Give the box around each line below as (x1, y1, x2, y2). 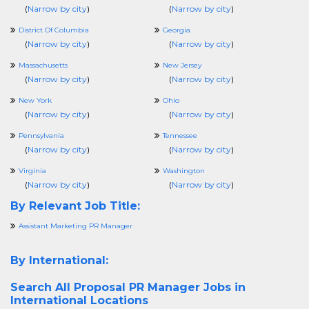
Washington (163, 166, 205, 175)
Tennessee (163, 131, 197, 140)
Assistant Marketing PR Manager (19, 221, 132, 230)
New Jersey (163, 61, 201, 70)
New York (19, 96, 52, 105)
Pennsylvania (19, 131, 64, 140)
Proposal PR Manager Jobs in (74, 281, 246, 294)
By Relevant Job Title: (10, 199, 140, 212)
